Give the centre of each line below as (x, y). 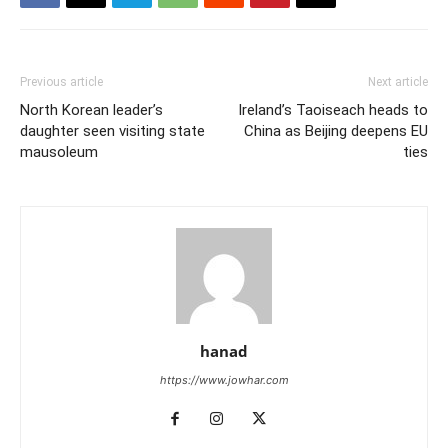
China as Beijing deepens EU (336, 130)
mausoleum (59, 151)
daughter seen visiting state (112, 130)
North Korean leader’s (91, 109)
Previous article (61, 81)
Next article (398, 81)
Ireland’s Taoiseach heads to (333, 109)
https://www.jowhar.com (224, 379)
